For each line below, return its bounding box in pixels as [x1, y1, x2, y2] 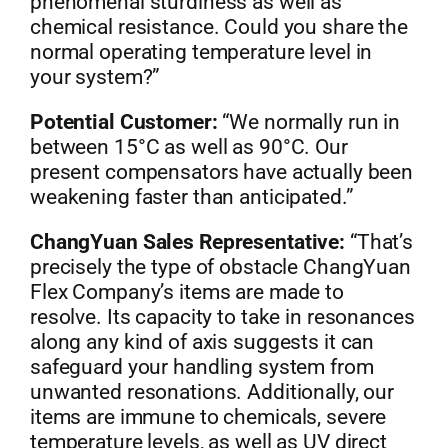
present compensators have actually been [29, 160, 414, 185]
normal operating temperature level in [29, 40, 373, 65]
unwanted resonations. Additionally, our [29, 380, 395, 405]
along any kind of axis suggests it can [29, 330, 375, 355]
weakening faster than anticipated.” [29, 185, 354, 210]
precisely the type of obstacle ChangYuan [29, 255, 411, 280]
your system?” [29, 65, 161, 90]
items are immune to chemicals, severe [29, 405, 387, 430]
